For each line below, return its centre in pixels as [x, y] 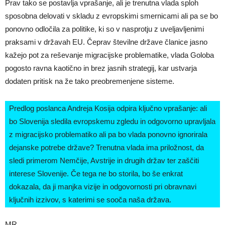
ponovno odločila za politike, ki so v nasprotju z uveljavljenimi [104, 29]
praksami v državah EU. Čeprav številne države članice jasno [106, 42]
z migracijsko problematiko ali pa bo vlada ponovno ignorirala [108, 134]
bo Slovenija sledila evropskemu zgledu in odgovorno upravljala [112, 121]
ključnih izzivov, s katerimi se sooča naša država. [90, 199]
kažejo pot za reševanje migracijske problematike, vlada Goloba [109, 55]
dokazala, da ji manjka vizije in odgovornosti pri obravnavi [103, 186]
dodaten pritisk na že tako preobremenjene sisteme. [90, 81]
